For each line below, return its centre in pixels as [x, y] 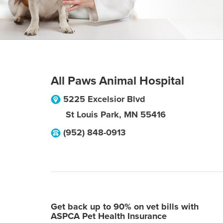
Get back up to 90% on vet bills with [125, 207]
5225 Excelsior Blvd [104, 99]
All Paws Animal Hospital [117, 81]
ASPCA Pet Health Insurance [109, 216]
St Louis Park [92, 114]
